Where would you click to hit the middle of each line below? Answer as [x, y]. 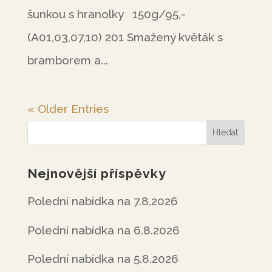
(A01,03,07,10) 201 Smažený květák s [125, 37]
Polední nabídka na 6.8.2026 [103, 230]
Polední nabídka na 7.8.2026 [102, 201]
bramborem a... [67, 60]
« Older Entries [68, 109]
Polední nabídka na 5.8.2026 [103, 259]
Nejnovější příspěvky [97, 173]
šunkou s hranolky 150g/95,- [106, 14]
